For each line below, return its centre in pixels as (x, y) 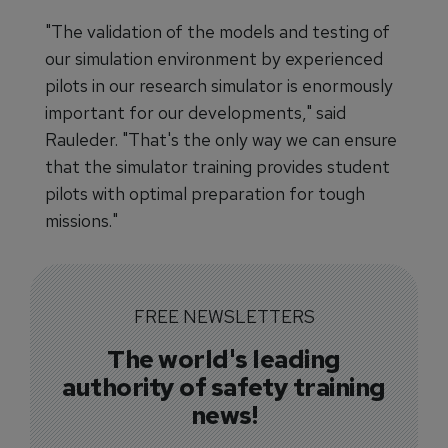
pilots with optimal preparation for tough (205, 193)
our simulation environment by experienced (214, 58)
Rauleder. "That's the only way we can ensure (221, 139)
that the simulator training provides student (217, 166)
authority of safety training (224, 386)
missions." (81, 220)
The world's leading (224, 358)
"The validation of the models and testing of (217, 31)
